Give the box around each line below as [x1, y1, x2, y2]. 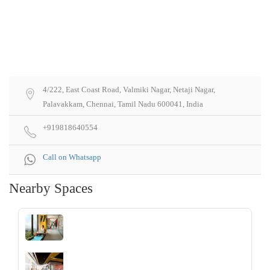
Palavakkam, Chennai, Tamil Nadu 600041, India [43, 99, 203, 109]
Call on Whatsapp [43, 152, 101, 162]
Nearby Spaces [9, 181, 93, 196]
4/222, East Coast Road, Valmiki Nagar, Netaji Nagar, [43, 85, 215, 95]
